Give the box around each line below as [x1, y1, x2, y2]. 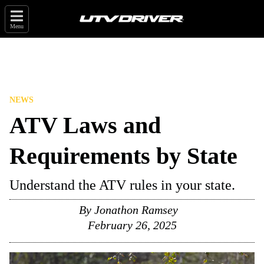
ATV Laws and [9, 112, 161, 138]
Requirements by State [9, 143, 237, 169]
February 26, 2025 [87, 219, 177, 232]
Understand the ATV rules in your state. [9, 177, 235, 193]
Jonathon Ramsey [94, 203, 178, 216]
